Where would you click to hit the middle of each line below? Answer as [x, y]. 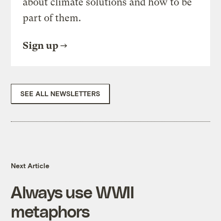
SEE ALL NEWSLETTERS [60, 94]
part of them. [52, 18]
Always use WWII [73, 192]
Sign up [41, 46]
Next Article [30, 166]
